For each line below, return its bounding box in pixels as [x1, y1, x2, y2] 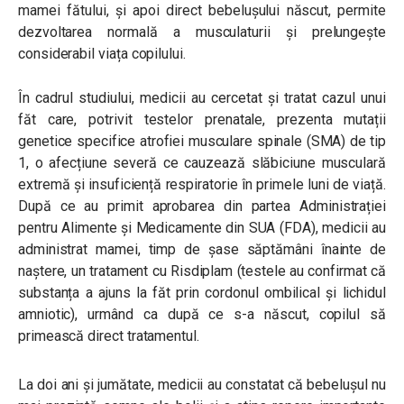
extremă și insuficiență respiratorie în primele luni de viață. [18, 176, 386, 193]
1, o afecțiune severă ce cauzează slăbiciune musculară [18, 154, 386, 171]
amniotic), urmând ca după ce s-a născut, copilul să [18, 306, 386, 323]
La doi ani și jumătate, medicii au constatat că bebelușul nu [18, 376, 386, 393]
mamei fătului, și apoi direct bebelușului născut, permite [18, 2, 386, 19]
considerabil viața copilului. [18, 45, 186, 62]
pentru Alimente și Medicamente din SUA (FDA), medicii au [18, 219, 386, 236]
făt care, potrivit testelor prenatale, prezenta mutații [18, 111, 386, 128]
